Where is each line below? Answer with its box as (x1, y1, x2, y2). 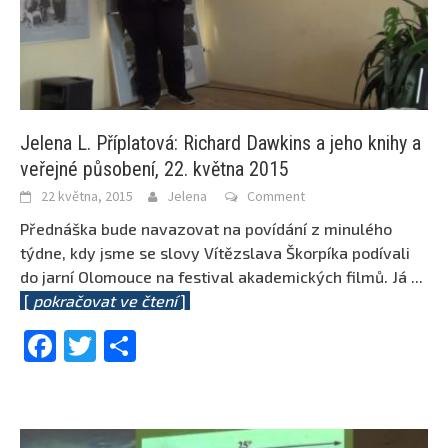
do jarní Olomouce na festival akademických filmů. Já (20, 267, 411, 287)
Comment (247, 187, 305, 206)
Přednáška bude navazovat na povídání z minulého (20, 219, 392, 239)
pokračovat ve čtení (33, 291, 177, 311)
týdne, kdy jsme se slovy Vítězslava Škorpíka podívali (20, 243, 410, 263)
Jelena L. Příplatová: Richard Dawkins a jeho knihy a (20, 131, 421, 156)
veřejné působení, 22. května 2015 (20, 157, 289, 182)
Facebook (56, 326, 197, 365)
